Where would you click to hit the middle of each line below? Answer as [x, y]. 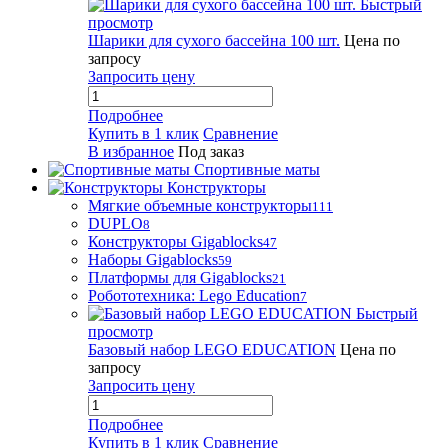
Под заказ [211, 151]
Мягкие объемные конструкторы [200, 205]
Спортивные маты [257, 169]
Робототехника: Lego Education [194, 295]
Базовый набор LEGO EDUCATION [212, 349]
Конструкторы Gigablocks [175, 241]
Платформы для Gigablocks [180, 277]
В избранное [131, 151]
